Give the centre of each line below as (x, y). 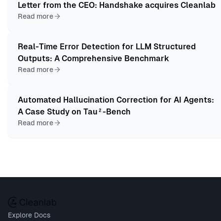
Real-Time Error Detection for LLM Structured (107, 47)
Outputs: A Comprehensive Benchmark (93, 59)
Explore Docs (29, 215)
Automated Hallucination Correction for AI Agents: (116, 100)
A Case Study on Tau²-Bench (74, 112)
